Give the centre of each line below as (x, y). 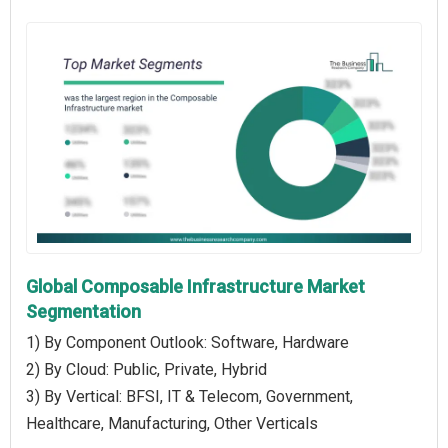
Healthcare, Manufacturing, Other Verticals (172, 423)
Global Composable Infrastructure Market (195, 286)
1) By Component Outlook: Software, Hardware (187, 342)
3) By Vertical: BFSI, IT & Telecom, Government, (189, 396)
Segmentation (83, 311)
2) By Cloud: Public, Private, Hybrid (146, 369)
